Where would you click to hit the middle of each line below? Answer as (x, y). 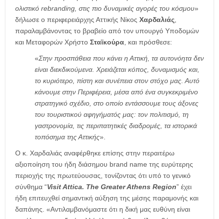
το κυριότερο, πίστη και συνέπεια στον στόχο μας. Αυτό (117, 81)
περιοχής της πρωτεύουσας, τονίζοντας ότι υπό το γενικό (103, 176)
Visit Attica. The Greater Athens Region (112, 187)
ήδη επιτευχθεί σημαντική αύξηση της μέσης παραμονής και (107, 198)
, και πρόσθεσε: (148, 42)
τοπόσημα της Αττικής (67, 137)
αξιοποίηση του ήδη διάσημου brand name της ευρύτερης (104, 164)
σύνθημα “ (31, 187)
